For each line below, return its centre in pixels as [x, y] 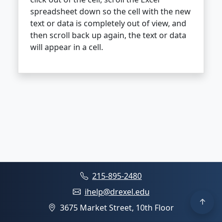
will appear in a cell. [67, 47]
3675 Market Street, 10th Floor [116, 208]
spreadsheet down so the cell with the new [111, 11]
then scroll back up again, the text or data [108, 35]
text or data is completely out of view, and [108, 23]
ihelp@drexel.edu [117, 192]
